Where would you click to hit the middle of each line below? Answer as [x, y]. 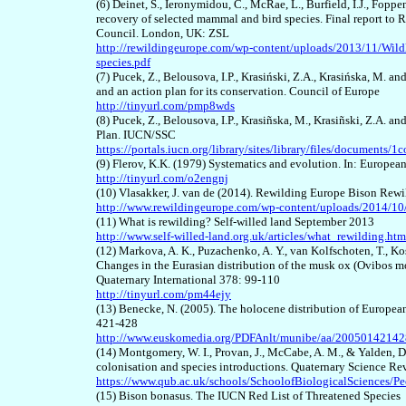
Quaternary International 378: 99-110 [188, 280]
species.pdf [123, 63]
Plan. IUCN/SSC [136, 135]
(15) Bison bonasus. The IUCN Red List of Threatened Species [248, 396]
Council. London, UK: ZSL [163, 34]
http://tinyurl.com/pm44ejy [164, 295]
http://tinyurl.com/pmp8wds [165, 106]
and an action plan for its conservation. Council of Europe [238, 92]
